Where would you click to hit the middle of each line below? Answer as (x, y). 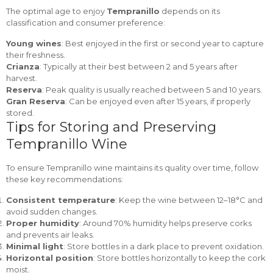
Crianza (23, 66)
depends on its (190, 11)
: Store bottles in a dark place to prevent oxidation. (164, 246)
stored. (20, 113)
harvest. (22, 78)
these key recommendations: (65, 179)
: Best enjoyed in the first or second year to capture (163, 43)
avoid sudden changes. (52, 211)
